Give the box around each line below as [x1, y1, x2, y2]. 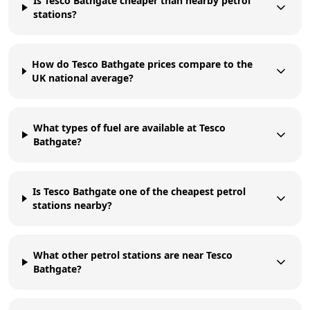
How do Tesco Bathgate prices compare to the [31, 57, 253, 71]
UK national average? [31, 71, 134, 84]
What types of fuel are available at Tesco [33, 120, 226, 134]
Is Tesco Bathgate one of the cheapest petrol [32, 184, 246, 198]
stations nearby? [32, 198, 112, 212]
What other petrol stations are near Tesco [33, 248, 233, 262]
